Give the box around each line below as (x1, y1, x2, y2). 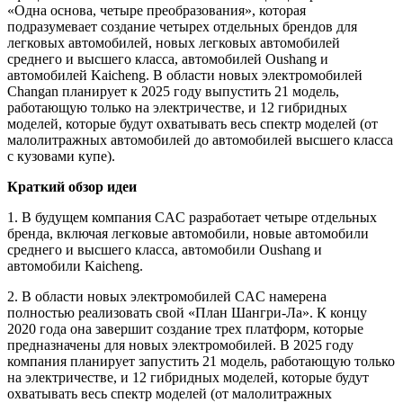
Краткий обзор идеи (7, 178, 137, 194)
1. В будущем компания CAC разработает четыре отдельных (7, 209, 377, 225)
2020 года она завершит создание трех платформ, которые (7, 320, 363, 336)
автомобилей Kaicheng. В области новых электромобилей (7, 67, 363, 83)
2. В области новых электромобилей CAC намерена (7, 288, 327, 304)
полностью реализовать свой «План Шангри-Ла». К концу (7, 304, 367, 320)
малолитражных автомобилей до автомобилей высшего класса (7, 131, 393, 148)
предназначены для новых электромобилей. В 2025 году (7, 336, 354, 353)
